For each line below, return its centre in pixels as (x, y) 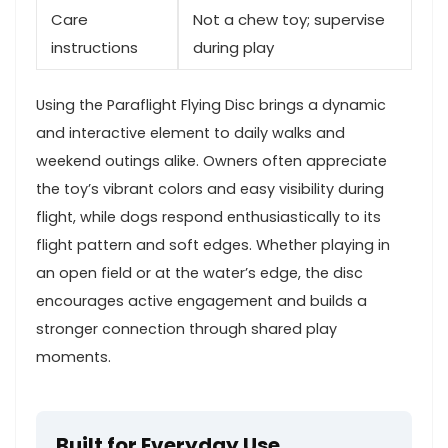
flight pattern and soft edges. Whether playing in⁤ (213, 244)
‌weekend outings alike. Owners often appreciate (211, 160)
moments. (73, 356)
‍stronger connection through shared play (186, 328)
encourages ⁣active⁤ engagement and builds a (201, 300)
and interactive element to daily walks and (190, 132)
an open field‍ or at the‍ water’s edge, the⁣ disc (199, 272)
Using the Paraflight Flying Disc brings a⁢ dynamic (211, 104)
